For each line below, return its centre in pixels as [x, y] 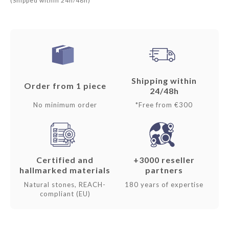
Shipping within [164, 80]
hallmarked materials [65, 170]
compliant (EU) [65, 194]
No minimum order [65, 105]
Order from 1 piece [65, 85]
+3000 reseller [164, 160]
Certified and [65, 160]
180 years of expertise [164, 185]
